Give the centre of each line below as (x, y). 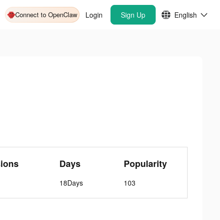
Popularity (145, 164)
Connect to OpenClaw (46, 14)
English (186, 15)
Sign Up (133, 15)
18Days (71, 183)
